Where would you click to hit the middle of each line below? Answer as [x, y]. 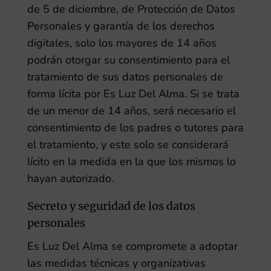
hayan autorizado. [70, 178]
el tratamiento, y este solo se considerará [128, 145]
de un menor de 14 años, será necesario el [131, 111]
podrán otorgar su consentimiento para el [128, 60]
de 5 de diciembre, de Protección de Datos [131, 9]
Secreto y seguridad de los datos [111, 206]
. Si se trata [212, 94]
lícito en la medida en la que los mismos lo [131, 162]
